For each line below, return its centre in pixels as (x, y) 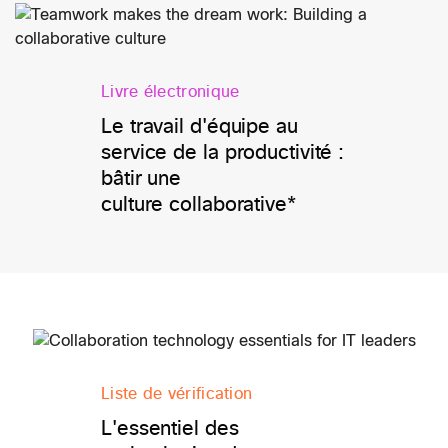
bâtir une (141, 178)
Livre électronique (170, 91)
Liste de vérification (177, 393)
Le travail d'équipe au (199, 126)
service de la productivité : (223, 152)
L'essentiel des (170, 428)
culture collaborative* (198, 204)
